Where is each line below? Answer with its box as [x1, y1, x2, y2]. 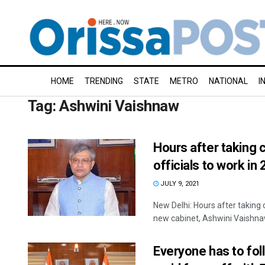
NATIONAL [209, 76, 248, 86]
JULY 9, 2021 [159, 180, 199, 188]
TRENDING [85, 76, 123, 86]
